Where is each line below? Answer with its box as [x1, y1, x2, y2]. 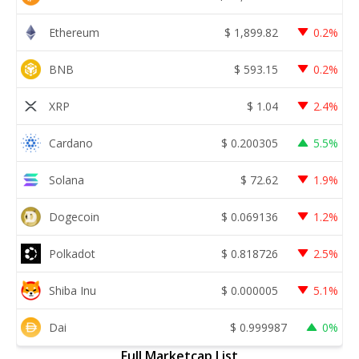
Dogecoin [49, 208, 99, 224]
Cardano [49, 135, 93, 151]
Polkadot [49, 245, 95, 261]
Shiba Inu [49, 282, 96, 298]
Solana [49, 171, 84, 188]
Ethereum [49, 24, 99, 40]
